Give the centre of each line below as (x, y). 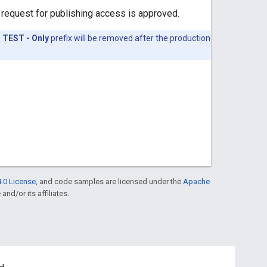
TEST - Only (26, 38)
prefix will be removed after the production (130, 38)
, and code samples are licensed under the (109, 181)
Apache (196, 181)
